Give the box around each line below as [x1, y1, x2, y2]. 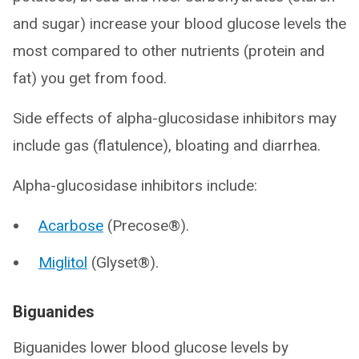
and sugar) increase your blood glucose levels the [13, 14, 346, 33]
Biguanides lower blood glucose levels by [13, 338, 288, 357]
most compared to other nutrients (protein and [13, 42, 325, 60]
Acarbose [38, 216, 103, 235]
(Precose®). [103, 216, 189, 235]
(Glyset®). [87, 253, 159, 272]
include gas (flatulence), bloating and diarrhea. [13, 136, 321, 155]
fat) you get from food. [13, 69, 167, 87]
